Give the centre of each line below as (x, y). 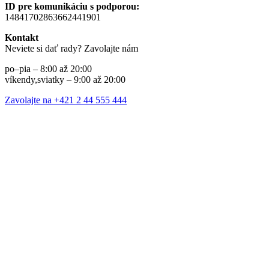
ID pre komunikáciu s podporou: (72, 7)
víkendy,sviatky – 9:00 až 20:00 (65, 80)
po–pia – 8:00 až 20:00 (48, 69)
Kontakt (22, 38)
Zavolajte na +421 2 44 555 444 (66, 100)
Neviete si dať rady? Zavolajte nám (71, 49)
